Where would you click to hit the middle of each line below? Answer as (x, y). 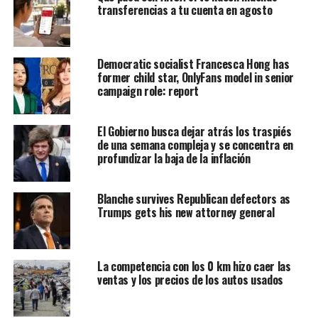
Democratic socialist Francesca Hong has (193, 64)
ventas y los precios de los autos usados (190, 279)
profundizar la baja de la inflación (174, 158)
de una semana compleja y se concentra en (195, 144)
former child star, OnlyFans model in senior (196, 77)
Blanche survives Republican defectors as (194, 198)
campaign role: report (148, 91)
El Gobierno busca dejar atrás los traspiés (194, 131)
